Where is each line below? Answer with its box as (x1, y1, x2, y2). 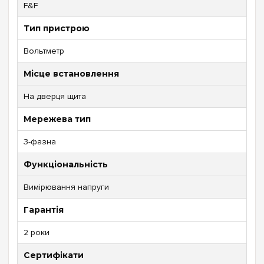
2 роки (24, 227, 49, 237)
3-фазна (24, 136, 56, 147)
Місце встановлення (24, 68, 119, 79)
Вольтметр (24, 45, 64, 56)
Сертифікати (24, 249, 84, 260)
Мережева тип (24, 113, 91, 124)
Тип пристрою (24, 22, 90, 34)
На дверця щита (24, 91, 86, 101)
